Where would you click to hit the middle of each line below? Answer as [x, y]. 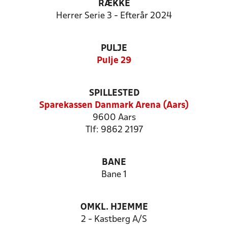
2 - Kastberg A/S [114, 220]
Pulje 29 [114, 61]
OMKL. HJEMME [114, 207]
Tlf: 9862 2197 [114, 130]
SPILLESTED [114, 93]
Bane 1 [114, 175]
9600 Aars [114, 118]
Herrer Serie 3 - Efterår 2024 [114, 16]
